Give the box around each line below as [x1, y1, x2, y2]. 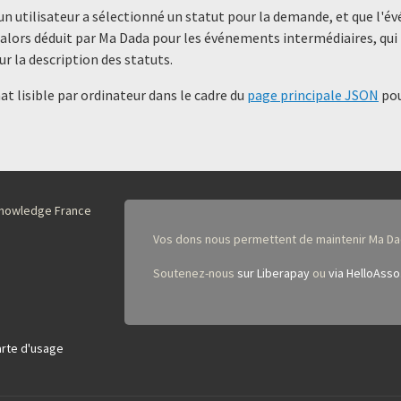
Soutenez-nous [152, 265, 237, 282]
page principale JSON [247, 86, 379, 105]
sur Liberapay [236, 265, 310, 282]
